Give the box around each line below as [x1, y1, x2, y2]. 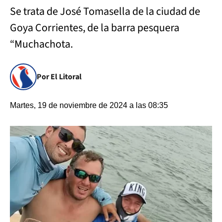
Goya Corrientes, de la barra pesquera [10, 20, 179, 36]
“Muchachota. [10, 36, 73, 52]
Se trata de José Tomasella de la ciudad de [10, 3, 200, 19]
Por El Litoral [37, 71, 82, 82]
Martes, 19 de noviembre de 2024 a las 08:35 [10, 101, 168, 110]
